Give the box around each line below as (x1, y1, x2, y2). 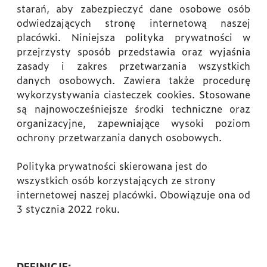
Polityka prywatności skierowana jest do (17, 159, 207, 173)
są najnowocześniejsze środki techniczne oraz (17, 101, 250, 116)
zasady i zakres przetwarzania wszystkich (17, 58, 250, 73)
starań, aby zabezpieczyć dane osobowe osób (17, 1, 250, 15)
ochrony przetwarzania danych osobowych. (17, 130, 222, 144)
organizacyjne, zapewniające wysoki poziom (17, 116, 250, 130)
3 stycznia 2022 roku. (17, 201, 120, 216)
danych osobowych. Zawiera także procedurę (17, 73, 250, 87)
